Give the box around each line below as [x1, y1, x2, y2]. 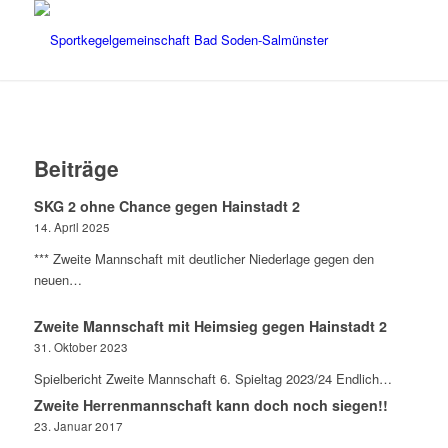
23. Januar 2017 [33, 418, 123, 434]
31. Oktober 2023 [33, 339, 128, 355]
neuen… [33, 270, 82, 289]
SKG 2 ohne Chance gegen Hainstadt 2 [33, 196, 300, 216]
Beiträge [33, 153, 119, 183]
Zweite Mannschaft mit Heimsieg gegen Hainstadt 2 [33, 316, 387, 336]
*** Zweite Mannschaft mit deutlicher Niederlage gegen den [33, 249, 374, 268]
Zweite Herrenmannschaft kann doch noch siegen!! [33, 395, 388, 415]
